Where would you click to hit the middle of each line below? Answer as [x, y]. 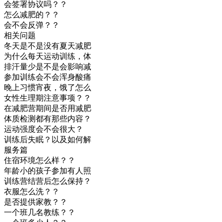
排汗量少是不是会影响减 [48, 67]
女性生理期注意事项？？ [48, 98]
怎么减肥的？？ [32, 15]
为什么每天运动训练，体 [48, 56]
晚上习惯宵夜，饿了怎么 [48, 87]
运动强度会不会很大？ [44, 129]
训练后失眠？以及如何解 [48, 139]
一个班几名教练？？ [40, 212]
